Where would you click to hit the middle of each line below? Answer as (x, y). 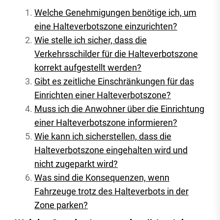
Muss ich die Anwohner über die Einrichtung (119, 109)
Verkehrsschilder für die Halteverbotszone (116, 54)
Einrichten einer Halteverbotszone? (103, 95)
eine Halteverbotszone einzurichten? (106, 26)
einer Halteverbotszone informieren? (106, 123)
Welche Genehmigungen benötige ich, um (115, 13)
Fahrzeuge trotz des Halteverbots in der (111, 191)
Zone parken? (61, 205)
